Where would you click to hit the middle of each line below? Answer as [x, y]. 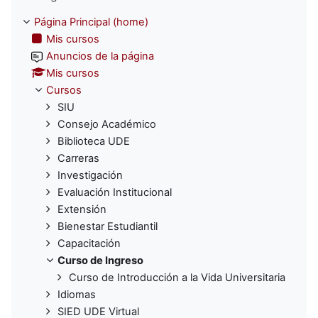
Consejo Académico [107, 125]
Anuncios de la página [100, 56]
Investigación [90, 176]
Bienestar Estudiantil [108, 227]
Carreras [78, 159]
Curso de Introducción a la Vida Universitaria [177, 278]
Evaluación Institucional [115, 193]
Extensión [82, 210]
